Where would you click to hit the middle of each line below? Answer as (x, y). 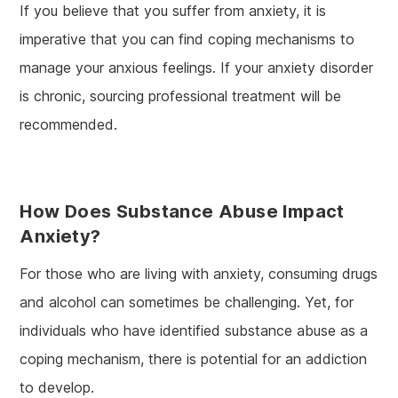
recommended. (69, 124)
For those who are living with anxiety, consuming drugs (199, 273)
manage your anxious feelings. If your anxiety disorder (197, 67)
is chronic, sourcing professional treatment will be (181, 96)
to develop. (57, 387)
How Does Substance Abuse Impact (182, 211)
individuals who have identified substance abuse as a (194, 330)
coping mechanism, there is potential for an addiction (194, 358)
